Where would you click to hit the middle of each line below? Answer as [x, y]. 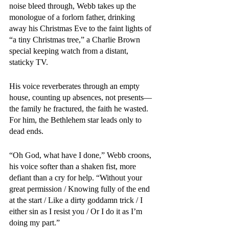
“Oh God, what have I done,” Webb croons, [81, 155]
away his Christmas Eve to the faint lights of [81, 28]
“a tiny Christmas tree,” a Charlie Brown [76, 40]
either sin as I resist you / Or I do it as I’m [77, 211]
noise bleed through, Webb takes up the [74, 6]
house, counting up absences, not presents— [81, 97]
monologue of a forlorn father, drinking [73, 17]
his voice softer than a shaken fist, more [74, 166]
